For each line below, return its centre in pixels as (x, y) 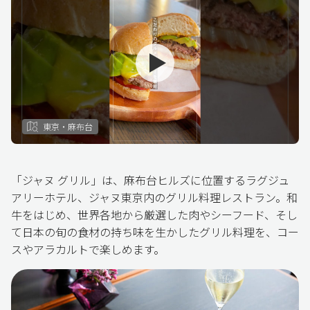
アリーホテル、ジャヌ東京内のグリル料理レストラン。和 (154, 197)
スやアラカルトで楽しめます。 (88, 249)
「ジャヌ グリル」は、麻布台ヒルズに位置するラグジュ (150, 180)
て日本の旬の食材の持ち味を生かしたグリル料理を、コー (155, 232)
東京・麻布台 (68, 126)
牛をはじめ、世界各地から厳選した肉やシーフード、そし (154, 215)
